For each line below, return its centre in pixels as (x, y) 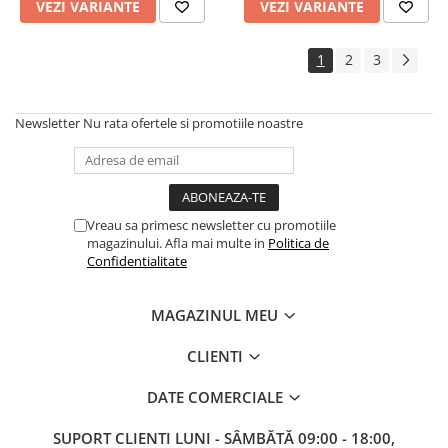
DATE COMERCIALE (216, 397)
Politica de (298, 243)
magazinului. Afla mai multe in (177, 243)
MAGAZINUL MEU (216, 315)
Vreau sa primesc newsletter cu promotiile (211, 225)
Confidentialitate (137, 261)
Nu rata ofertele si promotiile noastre (193, 123)
